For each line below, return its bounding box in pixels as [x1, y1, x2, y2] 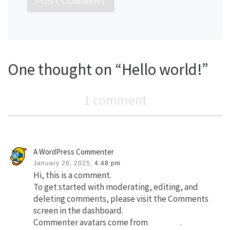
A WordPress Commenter [33, 146, 114, 157]
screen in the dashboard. [33, 204, 124, 216]
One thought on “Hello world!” [8, 59, 208, 79]
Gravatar [149, 216, 181, 228]
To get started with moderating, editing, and [33, 181, 199, 193]
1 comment [83, 91, 147, 109]
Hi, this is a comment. [33, 169, 112, 181]
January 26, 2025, [33, 159, 93, 167]
